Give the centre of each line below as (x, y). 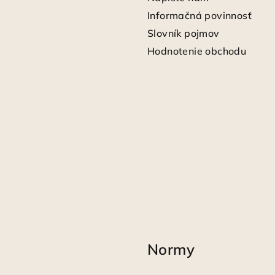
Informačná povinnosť (199, 15)
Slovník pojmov (184, 33)
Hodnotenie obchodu (197, 51)
